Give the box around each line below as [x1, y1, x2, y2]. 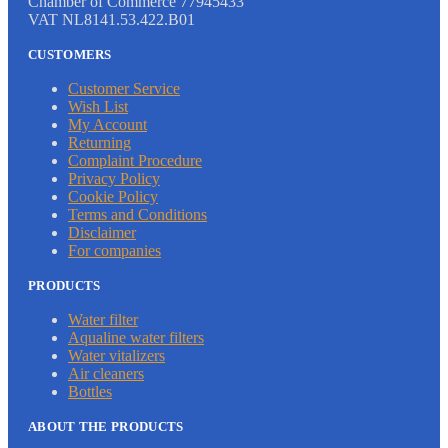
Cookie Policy [68, 188, 158, 206]
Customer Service [68, 80, 180, 98]
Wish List [68, 98, 128, 116]
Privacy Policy [68, 170, 160, 188]
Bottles [68, 383, 112, 401]
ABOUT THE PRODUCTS [28, 419, 184, 435]
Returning [68, 134, 131, 152]
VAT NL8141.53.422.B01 [28, 11, 195, 29]
